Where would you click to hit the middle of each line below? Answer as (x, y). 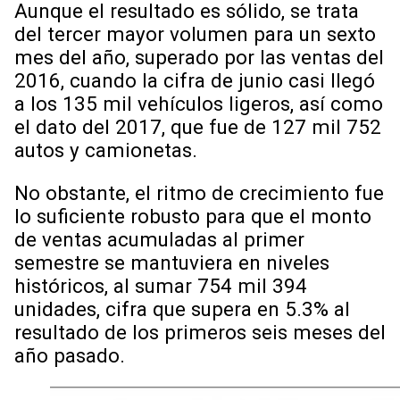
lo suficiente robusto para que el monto (193, 217)
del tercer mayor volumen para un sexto (195, 33)
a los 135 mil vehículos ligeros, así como (199, 103)
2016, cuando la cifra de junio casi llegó (195, 80)
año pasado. (70, 356)
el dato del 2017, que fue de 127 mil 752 (198, 126)
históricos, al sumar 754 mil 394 (161, 286)
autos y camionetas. (106, 150)
